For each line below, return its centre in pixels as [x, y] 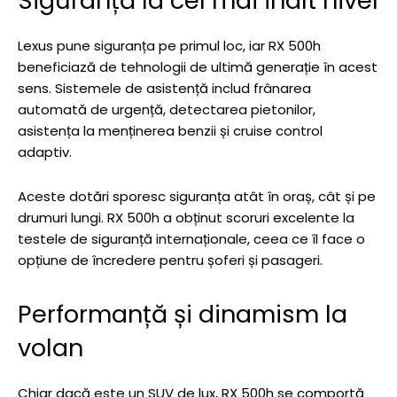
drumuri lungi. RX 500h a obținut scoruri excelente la [186, 218]
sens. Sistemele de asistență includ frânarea [164, 89]
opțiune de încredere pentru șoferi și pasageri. [170, 261]
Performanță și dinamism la [183, 315]
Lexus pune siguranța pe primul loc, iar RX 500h [169, 46]
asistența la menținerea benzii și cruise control [170, 131]
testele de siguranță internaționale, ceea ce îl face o [191, 239]
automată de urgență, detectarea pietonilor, [167, 110]
